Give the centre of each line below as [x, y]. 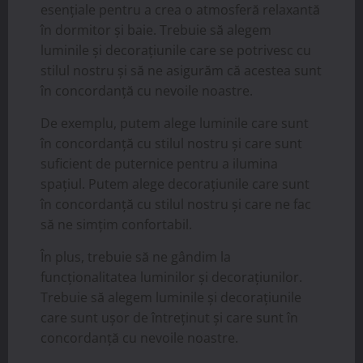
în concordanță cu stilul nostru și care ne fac [176, 205]
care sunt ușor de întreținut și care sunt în [169, 318]
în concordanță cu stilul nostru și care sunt [171, 144]
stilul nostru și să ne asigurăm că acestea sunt [181, 71]
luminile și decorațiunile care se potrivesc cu [176, 51]
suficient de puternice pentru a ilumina [159, 164]
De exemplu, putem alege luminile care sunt [175, 124]
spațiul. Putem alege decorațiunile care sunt [175, 184]
